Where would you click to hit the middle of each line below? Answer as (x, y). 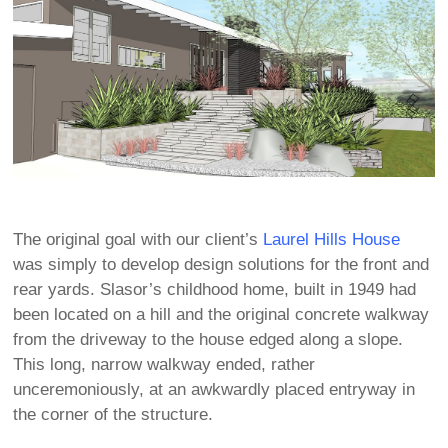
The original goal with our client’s (138, 239)
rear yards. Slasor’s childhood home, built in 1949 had (215, 289)
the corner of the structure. (113, 414)
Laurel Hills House (332, 239)
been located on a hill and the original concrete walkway (221, 314)
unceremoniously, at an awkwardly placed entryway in (214, 389)
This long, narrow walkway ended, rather (164, 364)
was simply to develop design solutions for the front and (221, 264)
